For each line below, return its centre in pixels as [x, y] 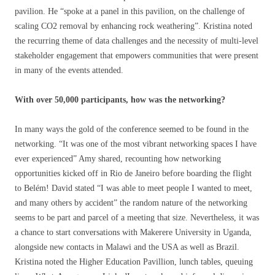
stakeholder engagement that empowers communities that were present [137, 56]
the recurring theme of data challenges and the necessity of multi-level [137, 41]
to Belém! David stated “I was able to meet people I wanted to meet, [134, 188]
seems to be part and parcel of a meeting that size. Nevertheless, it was [137, 218]
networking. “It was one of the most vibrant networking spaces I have [136, 144]
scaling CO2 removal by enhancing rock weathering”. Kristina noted [134, 26]
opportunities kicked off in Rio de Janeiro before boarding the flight [133, 174]
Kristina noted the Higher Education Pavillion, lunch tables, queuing [134, 262]
